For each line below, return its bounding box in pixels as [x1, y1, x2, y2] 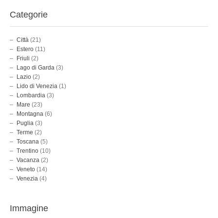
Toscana [17, 138, 39, 145]
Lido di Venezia [17, 83, 57, 90]
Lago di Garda [17, 64, 54, 72]
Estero [17, 46, 34, 53]
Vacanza [17, 157, 39, 164]
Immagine [10, 203, 48, 214]
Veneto [17, 166, 35, 173]
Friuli [17, 55, 30, 62]
